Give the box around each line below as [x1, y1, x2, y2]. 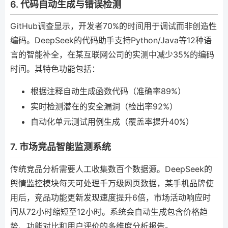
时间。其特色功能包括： [10, 64, 100, 74]
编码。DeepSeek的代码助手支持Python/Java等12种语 [10, 35, 212, 45]
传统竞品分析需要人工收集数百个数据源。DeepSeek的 [10, 163, 212, 174]
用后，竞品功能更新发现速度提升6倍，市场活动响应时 [10, 192, 211, 203]
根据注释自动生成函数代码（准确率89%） [31, 86, 186, 96]
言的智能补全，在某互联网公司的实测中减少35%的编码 [10, 49, 214, 60]
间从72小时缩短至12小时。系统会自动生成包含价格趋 [10, 206, 208, 217]
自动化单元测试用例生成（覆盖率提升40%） [31, 117, 194, 127]
